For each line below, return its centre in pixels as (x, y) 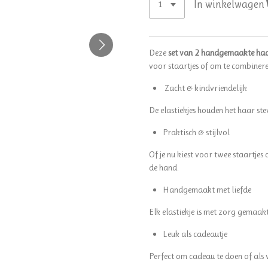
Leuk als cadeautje (195, 234)
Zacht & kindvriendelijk (205, 88)
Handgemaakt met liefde (207, 189)
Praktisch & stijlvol (196, 132)
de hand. (164, 167)
